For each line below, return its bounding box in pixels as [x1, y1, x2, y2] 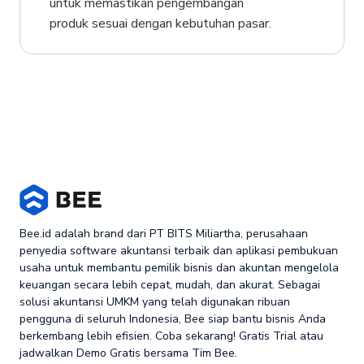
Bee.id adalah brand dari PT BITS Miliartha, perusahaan [19, 225, 308, 241]
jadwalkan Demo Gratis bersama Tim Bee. [19, 344, 237, 361]
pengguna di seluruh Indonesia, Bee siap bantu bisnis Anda [19, 310, 326, 327]
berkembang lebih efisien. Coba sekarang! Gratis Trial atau [19, 327, 323, 344]
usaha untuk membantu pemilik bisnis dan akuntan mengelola [19, 259, 339, 275]
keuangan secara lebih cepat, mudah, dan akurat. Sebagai [19, 276, 320, 292]
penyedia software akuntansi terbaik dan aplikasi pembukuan [19, 242, 338, 258]
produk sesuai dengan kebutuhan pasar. [49, 14, 271, 32]
